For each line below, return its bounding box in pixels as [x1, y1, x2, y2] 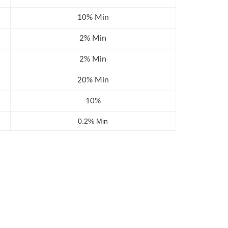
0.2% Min [78, 117, 108, 125]
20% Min [77, 75, 109, 84]
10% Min [77, 13, 109, 22]
